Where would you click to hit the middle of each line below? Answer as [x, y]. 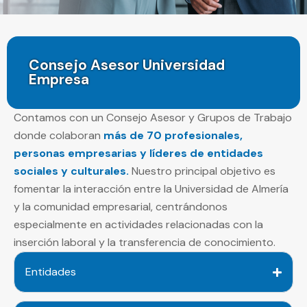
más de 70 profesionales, [173, 136]
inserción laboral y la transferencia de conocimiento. [145, 243]
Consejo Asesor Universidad [127, 65]
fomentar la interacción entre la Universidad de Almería [151, 189]
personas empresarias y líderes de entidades [138, 153]
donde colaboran [59, 136]
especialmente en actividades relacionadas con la [138, 225]
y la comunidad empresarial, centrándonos [121, 207]
